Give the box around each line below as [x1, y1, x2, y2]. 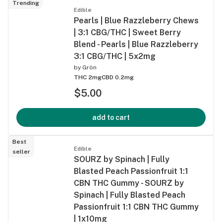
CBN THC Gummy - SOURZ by [74, 178, 184, 188]
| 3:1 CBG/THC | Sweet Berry [74, 27, 181, 37]
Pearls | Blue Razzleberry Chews [74, 15, 199, 25]
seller [12, 148, 30, 155]
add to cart [92, 113, 130, 121]
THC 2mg [74, 73, 102, 81]
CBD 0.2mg [102, 73, 134, 81]
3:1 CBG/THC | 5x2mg [74, 51, 156, 61]
